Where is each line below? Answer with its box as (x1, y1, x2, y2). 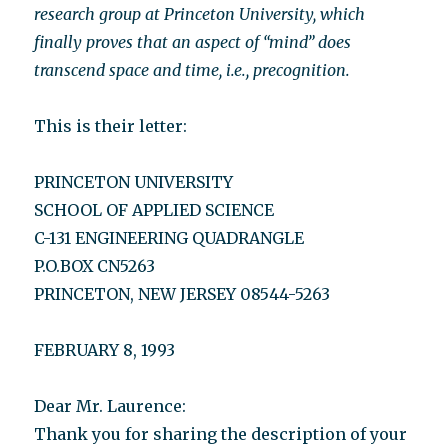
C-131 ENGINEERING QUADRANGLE (34, 228, 305, 248)
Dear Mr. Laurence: (34, 396, 187, 416)
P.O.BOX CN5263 (34, 256, 156, 276)
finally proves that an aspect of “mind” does (34, 32, 352, 52)
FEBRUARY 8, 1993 (34, 340, 176, 360)
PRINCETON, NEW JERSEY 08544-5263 (34, 284, 331, 304)
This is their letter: (34, 116, 188, 136)
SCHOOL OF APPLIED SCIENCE (34, 200, 275, 220)
